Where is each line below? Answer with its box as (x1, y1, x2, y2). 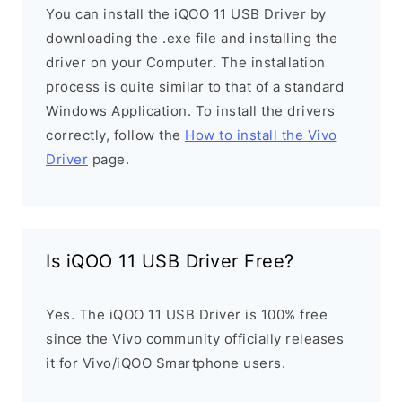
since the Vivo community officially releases (46, 330, 344, 348)
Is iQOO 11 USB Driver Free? (46, 250, 294, 273)
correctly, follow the (46, 127, 185, 144)
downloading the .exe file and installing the (46, 30, 337, 48)
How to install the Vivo (185, 127, 337, 144)
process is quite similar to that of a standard (46, 78, 344, 96)
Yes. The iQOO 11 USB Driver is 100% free (46, 306, 328, 324)
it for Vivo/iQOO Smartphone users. (46, 354, 285, 372)
